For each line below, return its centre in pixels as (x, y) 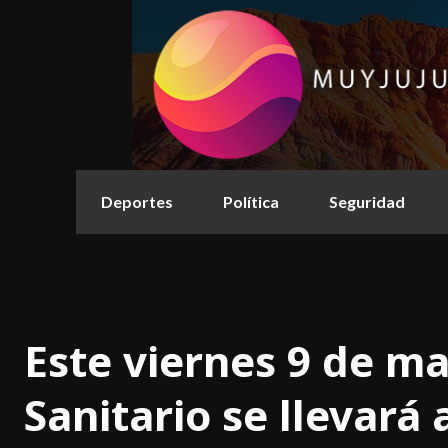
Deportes (137, 202)
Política (251, 202)
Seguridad (367, 202)
